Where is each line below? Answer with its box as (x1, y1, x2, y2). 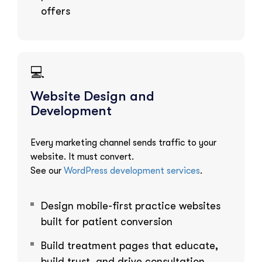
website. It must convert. (30, 151, 134, 162)
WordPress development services (64, 165, 200, 176)
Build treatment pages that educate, (41, 239, 218, 251)
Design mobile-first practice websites (41, 199, 220, 212)
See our (30, 165, 64, 176)
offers (41, 5, 70, 17)
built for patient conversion (41, 215, 173, 227)
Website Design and (30, 88, 154, 104)
